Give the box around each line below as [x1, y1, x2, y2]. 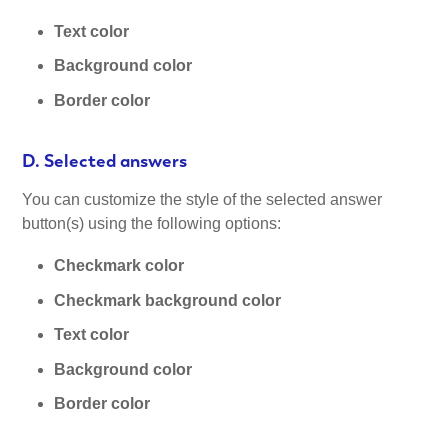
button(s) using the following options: [22, 215, 282, 233]
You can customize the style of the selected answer [22, 191, 383, 209]
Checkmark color [54, 257, 185, 275]
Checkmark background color [54, 291, 282, 309]
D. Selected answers [22, 148, 188, 172]
